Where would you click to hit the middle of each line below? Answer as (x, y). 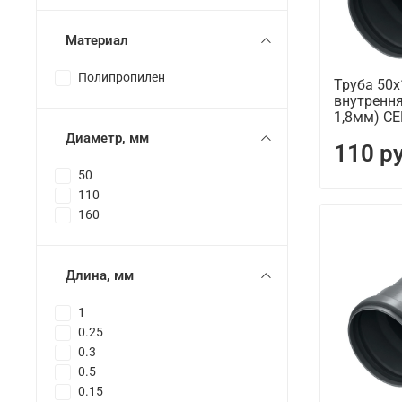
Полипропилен (122, 78)
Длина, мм (100, 276)
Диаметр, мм (107, 139)
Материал (97, 41)
